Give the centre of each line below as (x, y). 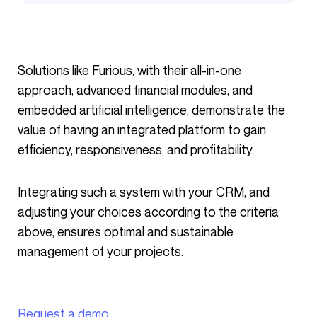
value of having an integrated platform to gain (142, 129)
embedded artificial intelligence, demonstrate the (151, 110)
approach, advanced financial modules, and (135, 90)
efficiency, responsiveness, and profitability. (136, 149)
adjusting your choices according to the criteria (148, 212)
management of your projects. (100, 251)
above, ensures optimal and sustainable (126, 231)
